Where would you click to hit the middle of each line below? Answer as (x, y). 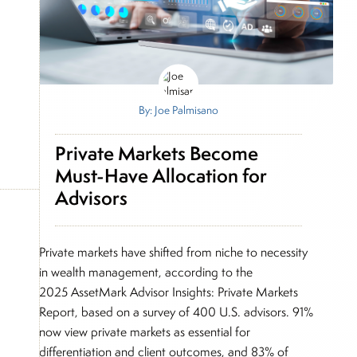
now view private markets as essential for (145, 331)
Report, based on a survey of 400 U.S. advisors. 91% (177, 312)
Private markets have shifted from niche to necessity (174, 252)
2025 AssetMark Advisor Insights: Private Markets (169, 292)
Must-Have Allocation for (161, 175)
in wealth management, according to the (146, 272)
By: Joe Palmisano (178, 110)
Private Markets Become (156, 153)
